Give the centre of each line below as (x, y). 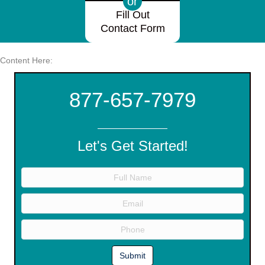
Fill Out (132, 15)
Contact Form (132, 28)
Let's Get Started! (132, 146)
